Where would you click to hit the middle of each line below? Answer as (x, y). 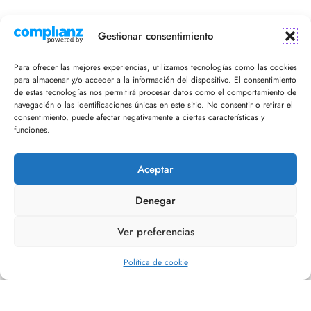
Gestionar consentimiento (155, 36)
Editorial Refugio (155, 251)
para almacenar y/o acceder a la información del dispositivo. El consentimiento (155, 80)
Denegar (155, 200)
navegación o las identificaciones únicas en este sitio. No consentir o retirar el (153, 105)
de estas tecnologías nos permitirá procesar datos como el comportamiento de (155, 92)
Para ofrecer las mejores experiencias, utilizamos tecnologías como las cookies (155, 67)
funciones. (32, 130)
